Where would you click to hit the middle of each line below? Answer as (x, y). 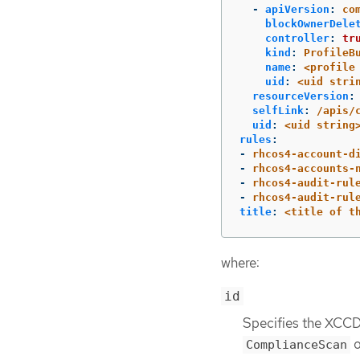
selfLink (278, 110)
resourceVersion (301, 96)
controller (297, 38)
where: (240, 262)
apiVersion (297, 9)
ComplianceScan (297, 345)
